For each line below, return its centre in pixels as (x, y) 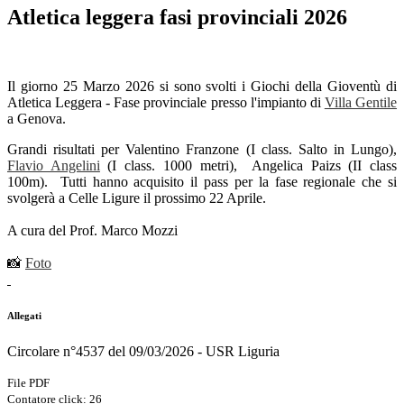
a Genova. (37, 119)
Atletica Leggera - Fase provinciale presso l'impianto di (166, 103)
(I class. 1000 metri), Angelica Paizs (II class (248, 166)
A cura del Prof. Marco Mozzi (92, 231)
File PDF (28, 382)
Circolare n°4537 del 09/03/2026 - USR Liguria (143, 351)
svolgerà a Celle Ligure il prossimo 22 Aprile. (137, 198)
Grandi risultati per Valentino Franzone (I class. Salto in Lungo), (202, 150)
